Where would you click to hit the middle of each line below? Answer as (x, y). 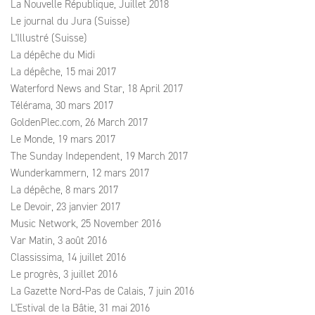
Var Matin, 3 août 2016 (59, 240)
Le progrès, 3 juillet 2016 (64, 274)
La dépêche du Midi (53, 55)
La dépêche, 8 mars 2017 (64, 190)
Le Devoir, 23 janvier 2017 (65, 207)
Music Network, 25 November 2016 (86, 224)
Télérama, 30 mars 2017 (62, 105)
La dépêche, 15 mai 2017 (63, 72)
